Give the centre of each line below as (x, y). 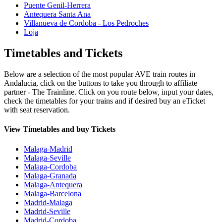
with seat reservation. (37, 110)
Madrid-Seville (47, 211)
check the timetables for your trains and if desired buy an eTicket (105, 101)
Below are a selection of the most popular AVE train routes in (100, 74)
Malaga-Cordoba (50, 166)
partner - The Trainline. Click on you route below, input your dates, (109, 92)
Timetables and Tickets (63, 53)
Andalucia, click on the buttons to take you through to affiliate (101, 83)
